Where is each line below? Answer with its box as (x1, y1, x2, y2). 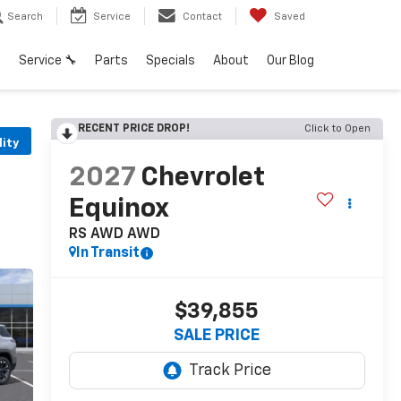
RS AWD (68, 227, 124, 243)
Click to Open (304, 124, 371, 134)
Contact (183, 12, 222, 22)
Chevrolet (140, 165, 265, 192)
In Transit (75, 246, 140, 261)
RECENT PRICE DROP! (77, 124, 190, 134)
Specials (146, 55, 195, 68)
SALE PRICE (174, 328, 260, 345)
